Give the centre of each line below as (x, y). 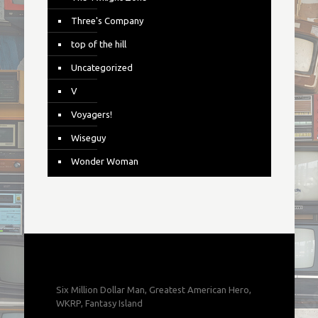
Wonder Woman (104, 161)
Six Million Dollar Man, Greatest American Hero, (153, 290)
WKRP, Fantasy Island (99, 303)
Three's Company (107, 21)
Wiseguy (88, 138)
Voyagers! (91, 114)
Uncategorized (102, 67)
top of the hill (98, 44)
